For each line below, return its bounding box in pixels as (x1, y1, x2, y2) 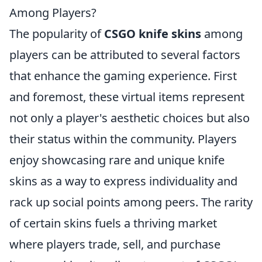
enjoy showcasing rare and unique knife (9, 152, 225, 168)
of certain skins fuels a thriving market (9, 215, 217, 231)
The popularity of (9, 26, 104, 42)
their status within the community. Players (9, 131, 237, 147)
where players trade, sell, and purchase (9, 236, 220, 252)
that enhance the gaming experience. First (9, 68, 237, 84)
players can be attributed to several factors (9, 47, 240, 63)
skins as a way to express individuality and (9, 173, 237, 189)
